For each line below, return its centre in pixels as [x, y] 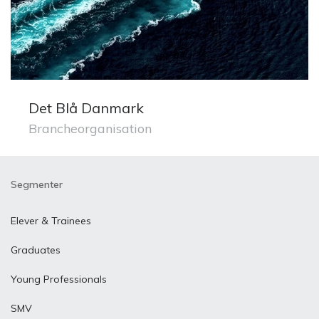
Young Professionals [59, 279]
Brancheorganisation [90, 128]
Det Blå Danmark [86, 108]
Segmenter [37, 184]
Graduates [36, 250]
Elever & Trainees [51, 220]
